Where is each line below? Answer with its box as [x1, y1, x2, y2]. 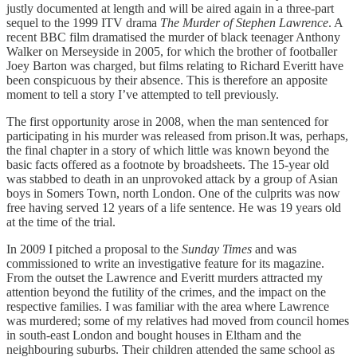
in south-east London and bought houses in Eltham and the [6, 328, 301, 343]
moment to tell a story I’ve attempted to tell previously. [6, 88, 279, 102]
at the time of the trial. [6, 215, 116, 229]
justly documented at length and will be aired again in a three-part [6, 2, 334, 16]
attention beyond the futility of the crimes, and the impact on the [6, 285, 326, 300]
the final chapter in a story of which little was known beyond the [6, 143, 329, 158]
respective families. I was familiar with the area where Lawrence [6, 300, 329, 314]
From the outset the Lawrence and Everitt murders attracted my [6, 271, 323, 285]
